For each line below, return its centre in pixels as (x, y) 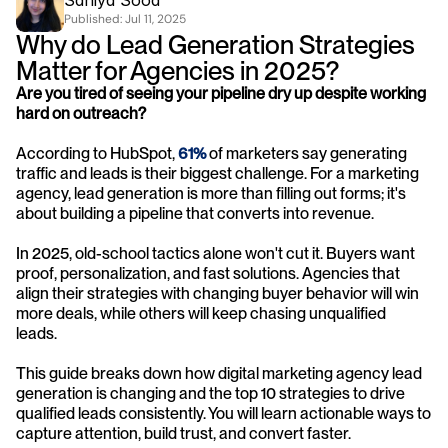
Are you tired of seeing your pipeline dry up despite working (221, 93)
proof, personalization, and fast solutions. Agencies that (208, 273)
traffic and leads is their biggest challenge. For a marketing (217, 173)
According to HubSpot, (95, 153)
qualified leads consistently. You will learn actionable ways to (223, 413)
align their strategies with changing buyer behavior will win (217, 293)
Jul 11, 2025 (155, 19)
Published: (94, 19)
